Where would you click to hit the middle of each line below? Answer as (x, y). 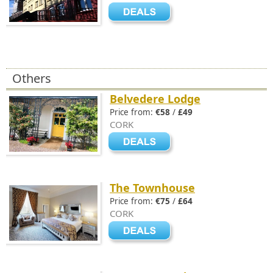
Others (32, 78)
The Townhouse (152, 188)
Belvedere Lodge (155, 99)
